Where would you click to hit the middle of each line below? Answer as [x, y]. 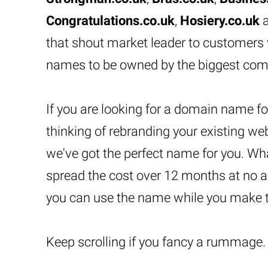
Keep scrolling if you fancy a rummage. [156, 242]
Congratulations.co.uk [110, 21]
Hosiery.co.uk [220, 21]
